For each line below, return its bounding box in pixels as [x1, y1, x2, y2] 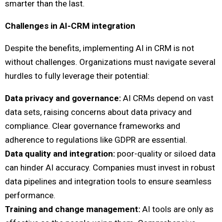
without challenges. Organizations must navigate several [5, 57, 216, 67]
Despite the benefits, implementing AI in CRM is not [5, 43, 194, 54]
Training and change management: [5, 204, 140, 215]
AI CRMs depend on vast [121, 93, 214, 104]
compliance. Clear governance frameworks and [5, 121, 180, 131]
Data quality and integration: [5, 149, 115, 159]
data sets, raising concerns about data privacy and [5, 107, 192, 117]
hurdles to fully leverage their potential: [5, 71, 150, 81]
